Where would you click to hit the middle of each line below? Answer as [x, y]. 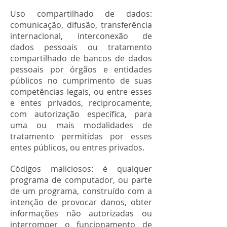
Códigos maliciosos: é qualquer [81, 169]
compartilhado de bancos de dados [81, 58]
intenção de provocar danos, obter [81, 202]
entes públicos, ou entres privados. [77, 147]
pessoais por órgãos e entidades [81, 69]
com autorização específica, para [81, 114]
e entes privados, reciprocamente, [81, 103]
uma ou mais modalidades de [81, 125]
